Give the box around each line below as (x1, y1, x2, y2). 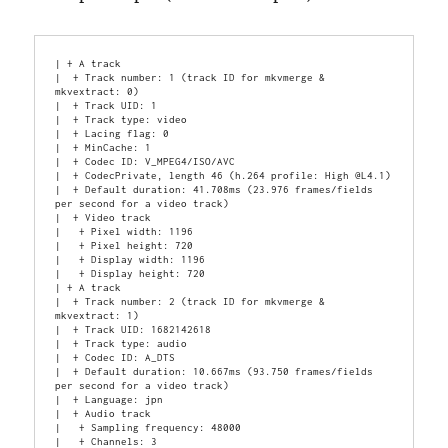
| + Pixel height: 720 (55, 238, 194, 251)
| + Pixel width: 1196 (55, 224, 194, 237)
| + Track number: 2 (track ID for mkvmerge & (55, 294, 326, 307)
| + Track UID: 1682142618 (55, 322, 212, 335)
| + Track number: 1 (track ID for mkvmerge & (55, 70, 326, 83)
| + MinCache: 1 (55, 140, 152, 153)
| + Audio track (55, 406, 152, 419)
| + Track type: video (55, 112, 188, 125)
